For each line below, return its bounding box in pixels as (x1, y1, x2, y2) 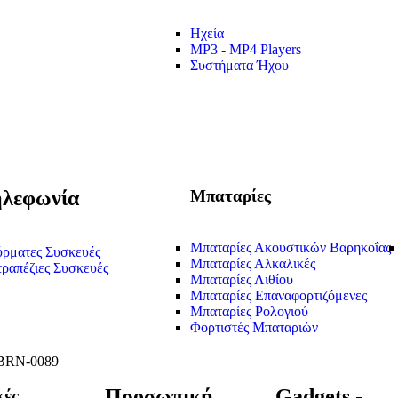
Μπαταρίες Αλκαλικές (190, 256, 315, 272)
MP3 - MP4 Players (190, 42, 301, 58)
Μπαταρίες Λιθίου (190, 272, 293, 288)
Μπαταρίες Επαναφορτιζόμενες (190, 288, 367, 304)
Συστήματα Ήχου (190, 58, 289, 74)
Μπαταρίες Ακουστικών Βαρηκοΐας (190, 240, 391, 256)
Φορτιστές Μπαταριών (190, 320, 318, 336)
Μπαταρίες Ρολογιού (190, 304, 308, 320)
